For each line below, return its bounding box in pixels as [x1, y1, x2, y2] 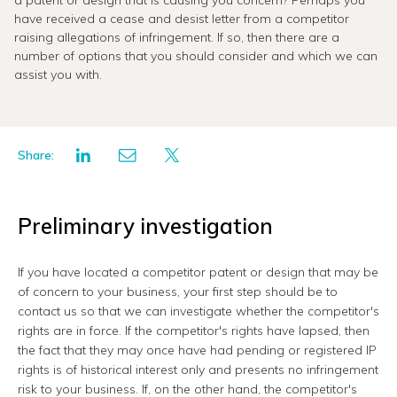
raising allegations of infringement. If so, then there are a [14, 29, 339, 45]
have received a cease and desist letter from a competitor [14, 11, 349, 27]
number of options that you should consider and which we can [14, 48, 378, 64]
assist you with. [14, 66, 102, 82]
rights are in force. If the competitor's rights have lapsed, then [18, 323, 370, 339]
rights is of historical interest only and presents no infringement [18, 362, 378, 378]
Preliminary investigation [18, 213, 273, 240]
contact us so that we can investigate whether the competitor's [18, 303, 379, 320]
